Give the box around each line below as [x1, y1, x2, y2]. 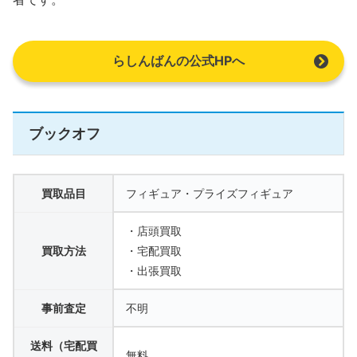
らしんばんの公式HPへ [112, 52, 245, 69]
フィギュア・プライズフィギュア [126, 186, 293, 200]
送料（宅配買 [29, 338, 97, 352]
